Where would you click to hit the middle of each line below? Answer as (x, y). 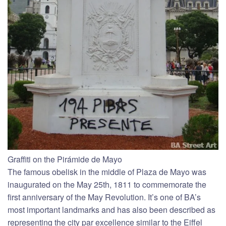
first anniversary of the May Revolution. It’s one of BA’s (104, 197)
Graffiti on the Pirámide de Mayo (65, 159)
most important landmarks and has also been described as (111, 209)
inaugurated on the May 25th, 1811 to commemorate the (107, 184)
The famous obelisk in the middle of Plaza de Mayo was (107, 172)
